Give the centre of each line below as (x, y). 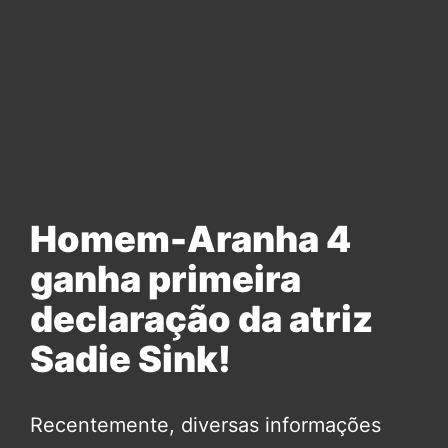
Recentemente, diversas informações (205, 425)
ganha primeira (165, 279)
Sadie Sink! (130, 359)
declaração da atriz (201, 319)
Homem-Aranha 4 (190, 239)
